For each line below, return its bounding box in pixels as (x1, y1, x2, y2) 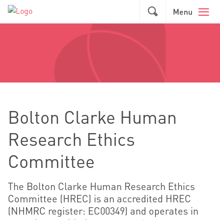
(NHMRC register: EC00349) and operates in (8, 204, 198, 217)
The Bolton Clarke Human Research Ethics (8, 180, 195, 192)
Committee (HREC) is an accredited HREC (8, 192, 191, 205)
